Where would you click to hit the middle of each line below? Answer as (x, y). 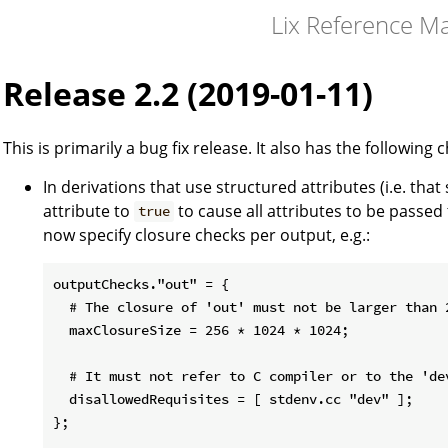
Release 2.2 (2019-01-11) (188, 94)
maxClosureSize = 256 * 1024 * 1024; (201, 329)
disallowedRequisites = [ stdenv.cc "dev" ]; (233, 398)
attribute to (88, 210)
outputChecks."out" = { (141, 283)
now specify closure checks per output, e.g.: (206, 234)
